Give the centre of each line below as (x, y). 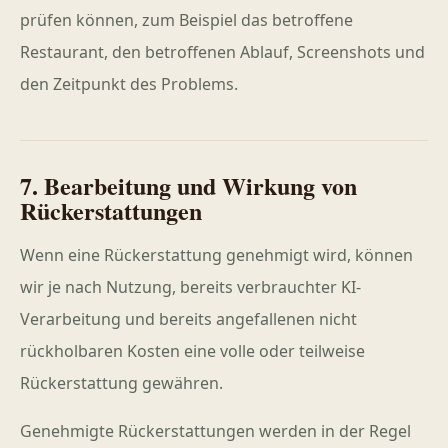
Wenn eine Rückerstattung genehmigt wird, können (216, 255)
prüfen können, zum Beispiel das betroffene (186, 20)
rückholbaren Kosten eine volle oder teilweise (192, 351)
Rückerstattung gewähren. (121, 383)
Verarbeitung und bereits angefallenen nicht (188, 319)
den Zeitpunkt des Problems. (129, 84)
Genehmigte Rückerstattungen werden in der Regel (215, 431)
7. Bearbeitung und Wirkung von (188, 185)
